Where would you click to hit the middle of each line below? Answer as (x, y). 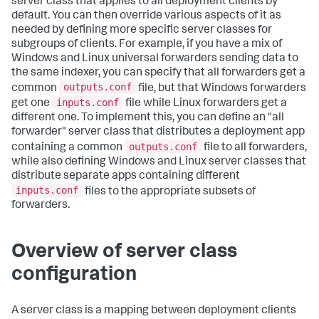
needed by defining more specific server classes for (142, 30)
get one (32, 104)
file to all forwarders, (254, 148)
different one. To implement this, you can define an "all (148, 118)
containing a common (68, 148)
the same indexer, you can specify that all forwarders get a (158, 73)
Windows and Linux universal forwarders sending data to (155, 59)
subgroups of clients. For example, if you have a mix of (147, 45)
